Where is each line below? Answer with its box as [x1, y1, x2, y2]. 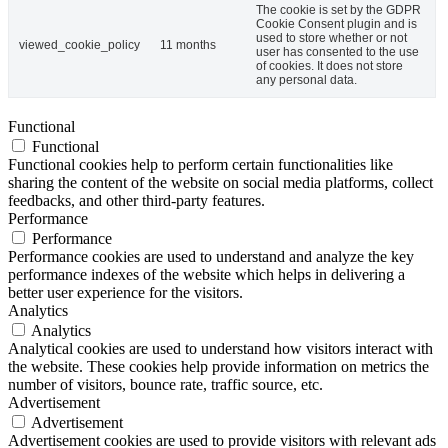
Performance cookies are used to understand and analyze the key [8, 248, 414, 266]
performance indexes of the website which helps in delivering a [8, 266, 405, 284]
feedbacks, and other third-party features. [8, 192, 265, 210]
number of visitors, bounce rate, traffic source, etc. [8, 376, 323, 394]
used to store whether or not [256, 31, 407, 46]
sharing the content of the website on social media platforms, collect [8, 174, 433, 192]
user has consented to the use [256, 45, 419, 60]
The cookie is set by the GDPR [256, 3, 421, 18]
